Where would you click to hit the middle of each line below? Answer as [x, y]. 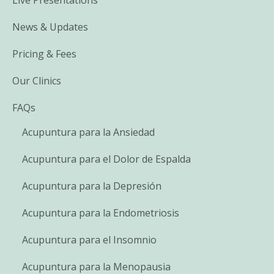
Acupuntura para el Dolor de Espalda [106, 159]
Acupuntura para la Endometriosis [101, 213]
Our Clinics [37, 80]
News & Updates [50, 27]
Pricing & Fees [44, 54]
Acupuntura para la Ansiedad [88, 132]
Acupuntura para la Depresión [92, 186]
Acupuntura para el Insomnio [89, 239]
